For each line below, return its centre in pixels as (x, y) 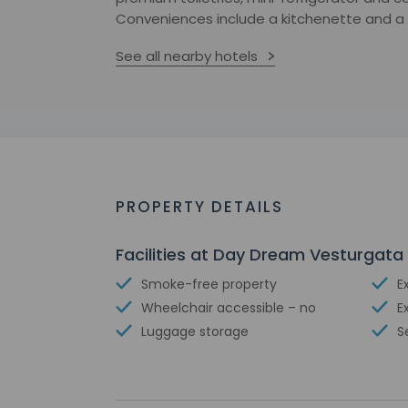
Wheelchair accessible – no (229, 308)
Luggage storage (195, 331)
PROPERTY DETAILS (199, 207)
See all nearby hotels (187, 56)
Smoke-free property (209, 284)
